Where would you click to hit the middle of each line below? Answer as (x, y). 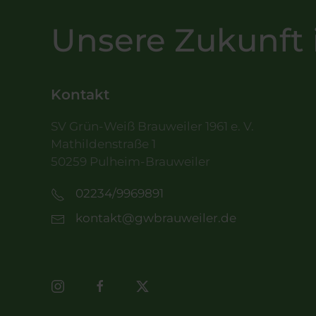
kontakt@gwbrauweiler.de (156, 218)
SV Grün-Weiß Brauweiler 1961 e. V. (152, 127)
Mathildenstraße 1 (103, 144)
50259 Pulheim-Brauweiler (130, 162)
